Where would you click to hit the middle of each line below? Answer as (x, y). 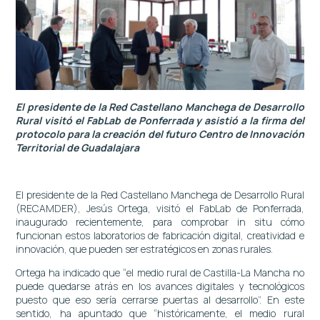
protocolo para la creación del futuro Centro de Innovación (160, 134)
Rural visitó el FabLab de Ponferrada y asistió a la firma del (160, 120)
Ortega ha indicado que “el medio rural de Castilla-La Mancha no (160, 272)
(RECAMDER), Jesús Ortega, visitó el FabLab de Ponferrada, (160, 208)
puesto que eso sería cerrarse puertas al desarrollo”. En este (160, 299)
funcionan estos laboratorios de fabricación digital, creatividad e (160, 235)
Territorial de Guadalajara (78, 147)
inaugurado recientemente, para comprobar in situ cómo (160, 221)
